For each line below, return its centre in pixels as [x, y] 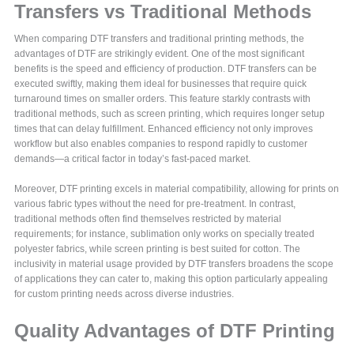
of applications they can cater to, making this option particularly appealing [171, 279]
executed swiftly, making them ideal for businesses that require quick [161, 84]
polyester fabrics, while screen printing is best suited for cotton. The [158, 249]
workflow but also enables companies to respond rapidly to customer [161, 144]
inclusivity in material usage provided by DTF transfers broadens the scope [174, 264]
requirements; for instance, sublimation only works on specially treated [165, 234]
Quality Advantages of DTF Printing [175, 331]
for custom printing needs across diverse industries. [124, 294]
